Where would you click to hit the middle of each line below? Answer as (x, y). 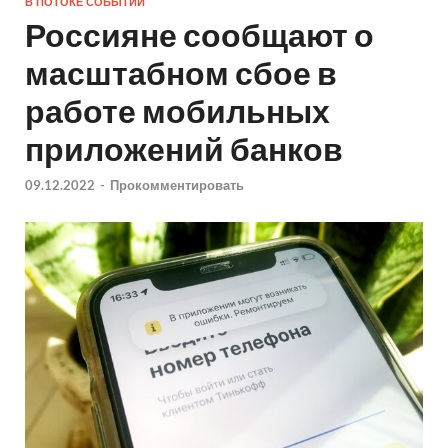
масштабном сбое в (181, 73)
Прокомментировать (177, 184)
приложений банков (184, 149)
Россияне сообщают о (199, 35)
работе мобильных (177, 111)
